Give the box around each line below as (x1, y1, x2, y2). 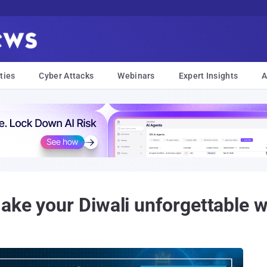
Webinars (117, 71, 155, 80)
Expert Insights (178, 71, 238, 80)
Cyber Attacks (39, 71, 94, 80)
